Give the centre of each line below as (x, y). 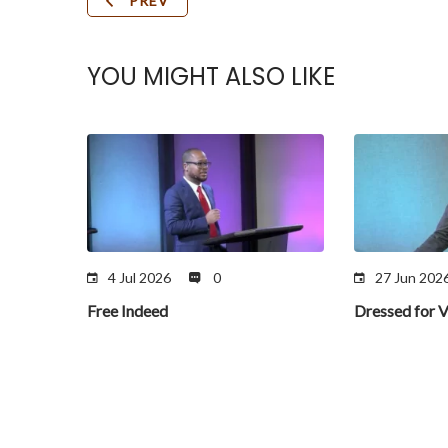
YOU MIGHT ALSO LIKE (211, 76)
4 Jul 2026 (139, 278)
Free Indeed (127, 311)
